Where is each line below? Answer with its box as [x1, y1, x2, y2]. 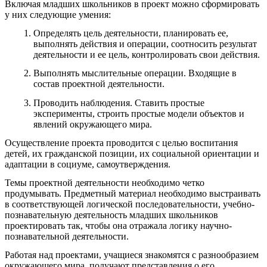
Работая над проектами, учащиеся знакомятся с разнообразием [5, 250, 259, 260]
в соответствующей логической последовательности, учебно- [5, 199, 254, 210]
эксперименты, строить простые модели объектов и [33, 108, 244, 119]
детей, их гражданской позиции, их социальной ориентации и [5, 148, 259, 159]
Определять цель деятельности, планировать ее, [33, 27, 228, 38]
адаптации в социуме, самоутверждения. [5, 159, 170, 169]
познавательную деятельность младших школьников [5, 210, 218, 221]
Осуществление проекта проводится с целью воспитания [5, 137, 238, 148]
